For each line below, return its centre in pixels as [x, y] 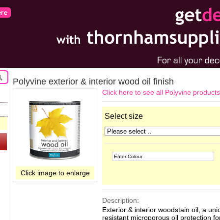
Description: [121, 200]
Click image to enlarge [55, 173]
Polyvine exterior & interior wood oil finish [93, 82]
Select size [124, 116]
